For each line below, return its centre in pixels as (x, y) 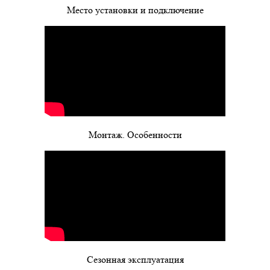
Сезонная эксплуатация (135, 259)
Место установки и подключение (135, 10)
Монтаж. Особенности (135, 134)
